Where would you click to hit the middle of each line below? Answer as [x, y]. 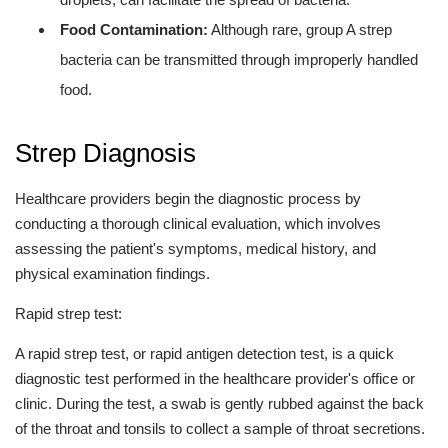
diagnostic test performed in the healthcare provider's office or [215, 378]
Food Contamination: [134, 29]
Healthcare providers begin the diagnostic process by [188, 198]
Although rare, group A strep [300, 29]
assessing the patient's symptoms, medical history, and [195, 248]
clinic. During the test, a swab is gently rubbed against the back [219, 403]
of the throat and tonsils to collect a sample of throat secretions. [220, 428]
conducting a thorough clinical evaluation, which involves [198, 223]
